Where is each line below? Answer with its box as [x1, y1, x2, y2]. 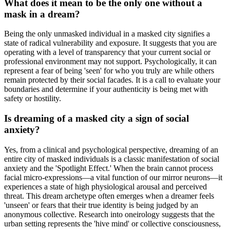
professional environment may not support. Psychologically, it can [4, 57, 217, 66]
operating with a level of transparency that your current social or [4, 48, 210, 57]
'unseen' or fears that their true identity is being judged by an [4, 200, 198, 209]
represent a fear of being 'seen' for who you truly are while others [4, 66, 214, 75]
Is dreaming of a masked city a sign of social [4, 113, 189, 124]
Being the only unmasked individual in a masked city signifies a [4, 29, 210, 39]
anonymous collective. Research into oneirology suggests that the [4, 209, 215, 219]
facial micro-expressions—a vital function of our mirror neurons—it [4, 172, 222, 182]
